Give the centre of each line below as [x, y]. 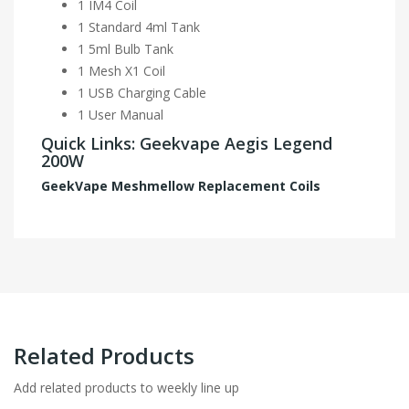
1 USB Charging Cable [142, 92]
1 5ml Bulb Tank [126, 48]
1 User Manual [121, 114]
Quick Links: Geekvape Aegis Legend [187, 143]
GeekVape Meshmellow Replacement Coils [181, 185]
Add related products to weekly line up [126, 387]
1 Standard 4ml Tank [139, 26]
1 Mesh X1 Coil [121, 70]
